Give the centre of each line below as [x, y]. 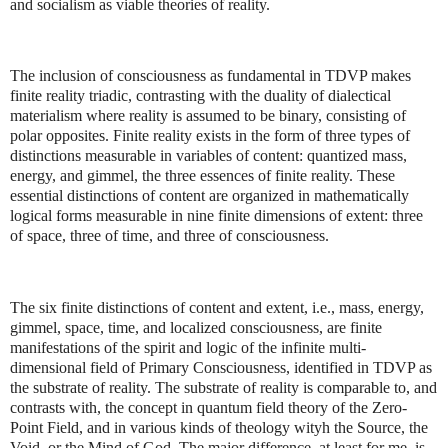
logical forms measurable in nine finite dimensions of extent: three [216, 216]
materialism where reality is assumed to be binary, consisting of [208, 116]
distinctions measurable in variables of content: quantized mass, [208, 156]
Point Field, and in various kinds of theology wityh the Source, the [219, 427]
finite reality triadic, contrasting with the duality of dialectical [200, 96]
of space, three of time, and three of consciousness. [169, 236]
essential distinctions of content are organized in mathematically [209, 196]
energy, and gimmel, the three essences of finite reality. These [202, 176]
